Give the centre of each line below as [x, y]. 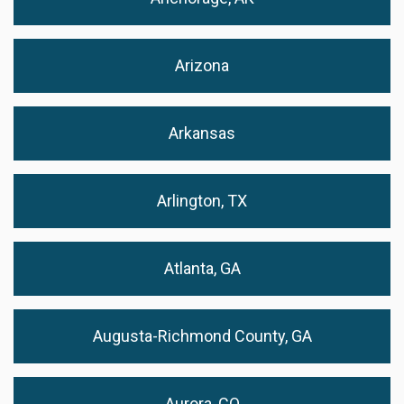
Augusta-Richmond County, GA [202, 335]
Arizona [202, 65]
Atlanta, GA [202, 268]
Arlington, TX [202, 200]
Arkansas [202, 133]
